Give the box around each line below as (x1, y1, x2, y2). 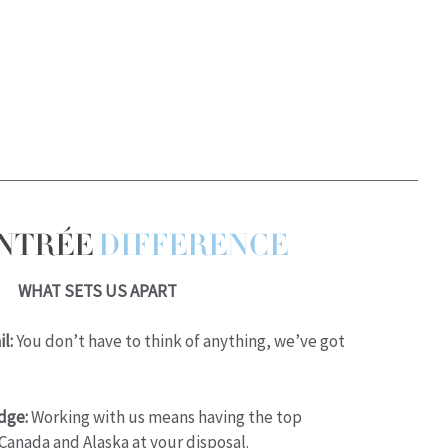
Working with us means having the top (27, 405, 302, 428)
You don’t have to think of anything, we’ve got (12, 330, 345, 353)
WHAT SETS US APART (18, 279, 177, 302)
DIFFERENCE (98, 225, 288, 265)
